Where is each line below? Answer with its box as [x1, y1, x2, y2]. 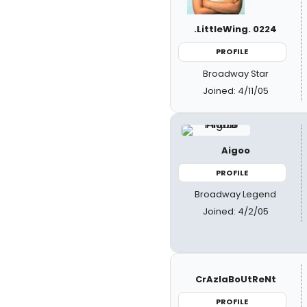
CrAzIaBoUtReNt [195, 272, 276, 286]
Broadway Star [202, 66, 269, 80]
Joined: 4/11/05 [202, 84, 269, 97]
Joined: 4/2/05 [202, 205, 269, 218]
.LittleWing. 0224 [194, 23, 278, 36]
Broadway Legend [195, 188, 277, 201]
